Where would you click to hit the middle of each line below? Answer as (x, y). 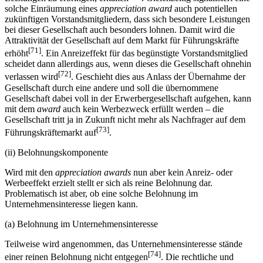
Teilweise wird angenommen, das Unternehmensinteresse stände (124, 244)
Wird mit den (30, 173)
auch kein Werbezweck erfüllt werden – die (142, 109)
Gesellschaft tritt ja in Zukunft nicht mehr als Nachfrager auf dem (125, 119)
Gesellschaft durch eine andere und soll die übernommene (112, 87)
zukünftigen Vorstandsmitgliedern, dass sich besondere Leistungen (127, 19)
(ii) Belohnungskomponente (56, 153)
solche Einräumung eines (52, 9)
